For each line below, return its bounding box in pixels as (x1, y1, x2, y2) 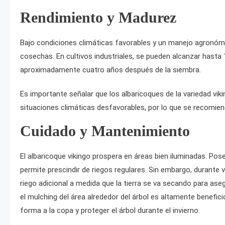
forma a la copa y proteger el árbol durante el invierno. (20, 206, 200, 215)
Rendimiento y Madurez (20, 9, 176, 26)
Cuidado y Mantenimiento (20, 123, 190, 139)
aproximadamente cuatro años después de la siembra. (20, 65, 201, 74)
